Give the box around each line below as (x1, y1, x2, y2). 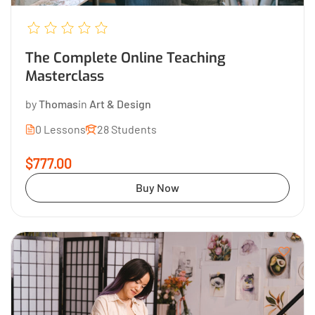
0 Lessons (35, 122, 86, 136)
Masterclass (25, 66, 104, 86)
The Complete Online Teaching (25, 48, 226, 67)
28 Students (97, 122, 157, 136)
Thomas (39, 96, 78, 110)
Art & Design (89, 96, 151, 110)
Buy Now (136, 180, 179, 194)
